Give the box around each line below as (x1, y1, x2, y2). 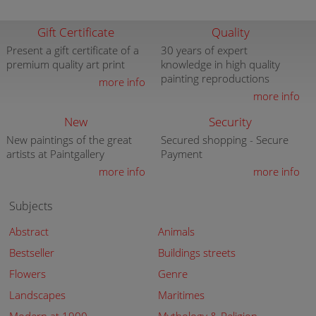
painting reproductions (160, 71, 269, 85)
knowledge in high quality (160, 57, 280, 71)
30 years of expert (160, 43, 248, 57)
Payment (160, 147, 202, 161)
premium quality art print (6, 57, 125, 71)
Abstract (9, 224, 49, 238)
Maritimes (157, 288, 205, 302)
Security (209, 114, 253, 130)
